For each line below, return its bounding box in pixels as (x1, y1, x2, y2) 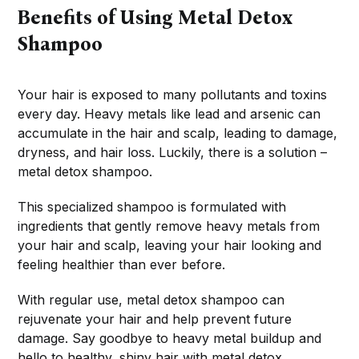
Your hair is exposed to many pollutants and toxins (18, 87, 328, 103)
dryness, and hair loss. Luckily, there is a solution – (18, 144, 328, 161)
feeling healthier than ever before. (18, 256, 226, 273)
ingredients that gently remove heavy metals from (18, 218, 321, 235)
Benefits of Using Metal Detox (17, 6, 293, 30)
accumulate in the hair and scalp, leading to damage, (18, 125, 338, 142)
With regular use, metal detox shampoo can (18, 292, 285, 309)
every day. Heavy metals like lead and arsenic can (18, 106, 321, 123)
